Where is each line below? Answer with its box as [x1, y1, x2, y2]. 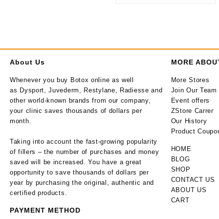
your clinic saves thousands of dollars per [10, 107, 142, 114]
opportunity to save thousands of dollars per [10, 169, 149, 176]
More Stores [171, 76, 210, 84]
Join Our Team [171, 87, 217, 94]
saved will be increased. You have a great [10, 158, 142, 166]
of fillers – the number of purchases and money [10, 148, 159, 155]
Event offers [171, 97, 210, 104]
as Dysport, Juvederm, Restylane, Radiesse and [10, 87, 163, 94]
